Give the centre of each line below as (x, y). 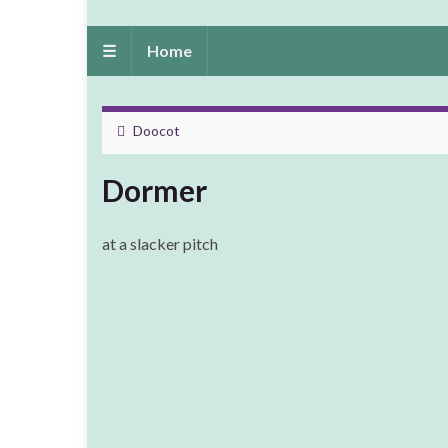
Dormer (154, 189)
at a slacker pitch (160, 243)
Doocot (156, 130)
